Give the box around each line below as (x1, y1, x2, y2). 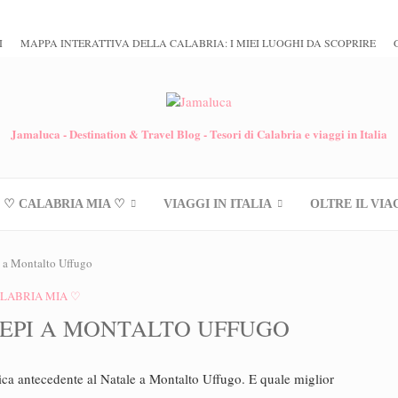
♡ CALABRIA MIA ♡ (4, 197, 125, 211)
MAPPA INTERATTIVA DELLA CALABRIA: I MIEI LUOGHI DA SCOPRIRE (20, 36, 376, 50)
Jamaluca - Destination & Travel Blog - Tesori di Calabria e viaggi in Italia (11, 125, 387, 142)
